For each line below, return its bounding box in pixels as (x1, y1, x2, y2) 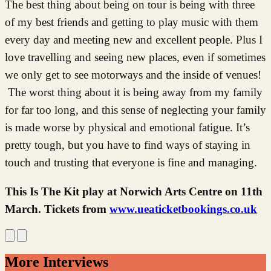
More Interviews (5, 253, 108, 270)
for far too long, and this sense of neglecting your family (5, 103, 266, 116)
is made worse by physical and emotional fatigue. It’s (5, 120, 250, 134)
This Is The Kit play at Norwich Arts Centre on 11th (5, 184, 263, 198)
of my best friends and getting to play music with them (5, 15, 258, 28)
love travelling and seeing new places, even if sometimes (5, 50, 266, 64)
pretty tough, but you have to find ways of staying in (5, 138, 250, 151)
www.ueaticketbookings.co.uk (109, 202, 257, 215)
